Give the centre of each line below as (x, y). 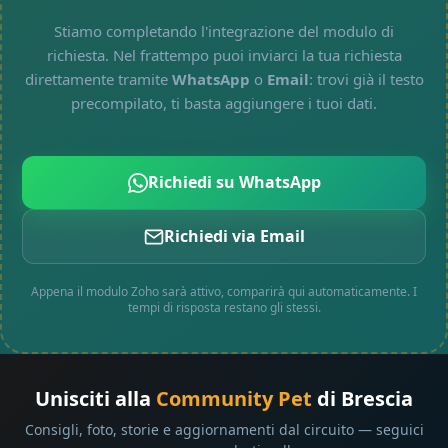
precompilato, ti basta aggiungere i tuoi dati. (224, 103)
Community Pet (234, 399)
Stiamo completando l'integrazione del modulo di (224, 31)
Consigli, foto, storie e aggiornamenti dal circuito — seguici (224, 430)
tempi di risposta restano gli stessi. (224, 308)
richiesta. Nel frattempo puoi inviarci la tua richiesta (224, 55)
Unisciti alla (95, 399)
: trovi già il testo (366, 79)
